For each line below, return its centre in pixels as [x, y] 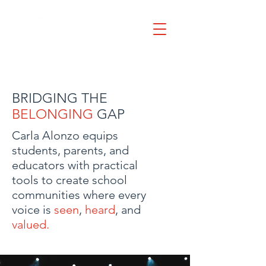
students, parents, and [70, 150]
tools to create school [69, 180]
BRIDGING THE [60, 98]
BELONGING [54, 114]
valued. [31, 224]
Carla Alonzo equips [65, 135]
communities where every [79, 195]
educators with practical [75, 165]
